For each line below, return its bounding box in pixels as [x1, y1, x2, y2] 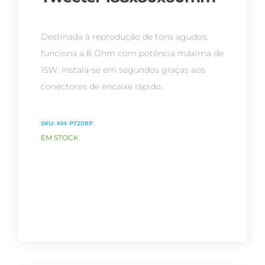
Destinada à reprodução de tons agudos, [40, 31, 208, 43]
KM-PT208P [56, 119, 93, 127]
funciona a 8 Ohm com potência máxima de [40, 48, 224, 59]
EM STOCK [40, 133, 79, 143]
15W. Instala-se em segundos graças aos [40, 64, 205, 76]
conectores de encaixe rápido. [40, 81, 163, 92]
